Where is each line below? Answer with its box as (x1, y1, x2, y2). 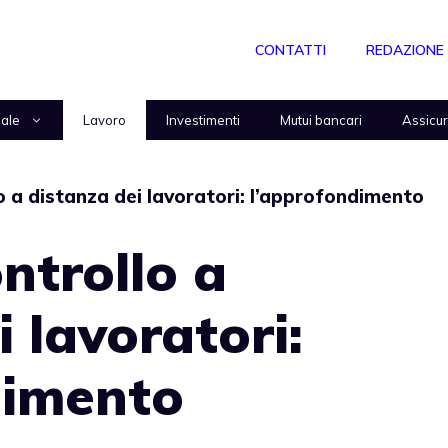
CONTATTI (255, 41, 326, 59)
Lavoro (83, 112, 126, 128)
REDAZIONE (366, 41, 444, 59)
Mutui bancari (280, 112, 362, 128)
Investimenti (166, 112, 240, 128)
